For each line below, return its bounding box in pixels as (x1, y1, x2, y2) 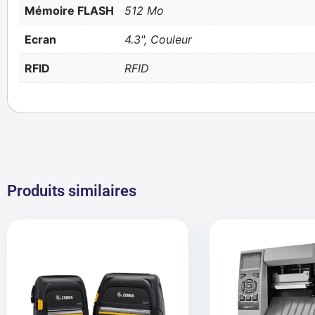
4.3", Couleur (124, 32, 192, 46)
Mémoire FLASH (25, 4, 114, 18)
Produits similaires (7, 181, 136, 200)
